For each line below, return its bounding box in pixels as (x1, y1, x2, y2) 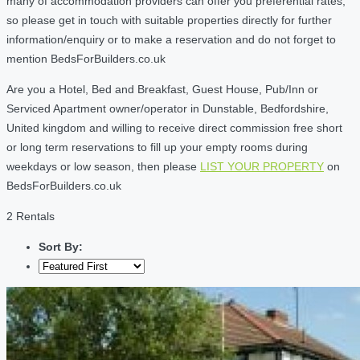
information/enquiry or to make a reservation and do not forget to (6, 32, 336, 46)
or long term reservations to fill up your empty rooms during (6, 140, 308, 153)
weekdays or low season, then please (6, 159, 200, 173)
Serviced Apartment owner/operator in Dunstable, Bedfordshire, (6, 101, 329, 115)
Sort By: (39, 239, 83, 253)
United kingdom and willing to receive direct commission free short (6, 121, 342, 134)
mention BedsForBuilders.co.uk (6, 51, 166, 65)
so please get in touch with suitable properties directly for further (6, 13, 332, 27)
